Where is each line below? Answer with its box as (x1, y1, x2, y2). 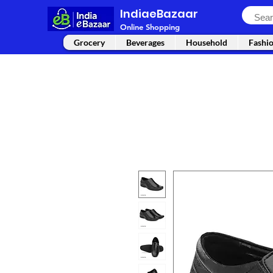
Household (186, 37, 227, 48)
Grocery (74, 37, 105, 48)
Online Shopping (120, 22, 180, 32)
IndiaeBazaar (120, 6, 198, 21)
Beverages (126, 37, 165, 48)
